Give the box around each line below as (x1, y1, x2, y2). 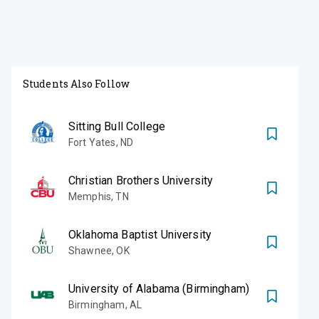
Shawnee (68, 244, 113, 256)
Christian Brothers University (68, 173, 214, 187)
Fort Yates (68, 136, 116, 148)
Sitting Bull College (68, 119, 165, 133)
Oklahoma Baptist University (68, 227, 212, 241)
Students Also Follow (23, 76, 130, 90)
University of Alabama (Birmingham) (68, 281, 250, 296)
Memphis (68, 190, 112, 202)
